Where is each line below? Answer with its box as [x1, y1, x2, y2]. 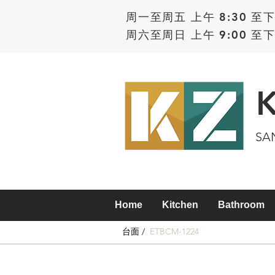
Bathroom [218, 199, 265, 210]
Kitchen [162, 199, 198, 210]
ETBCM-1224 [150, 226, 199, 237]
